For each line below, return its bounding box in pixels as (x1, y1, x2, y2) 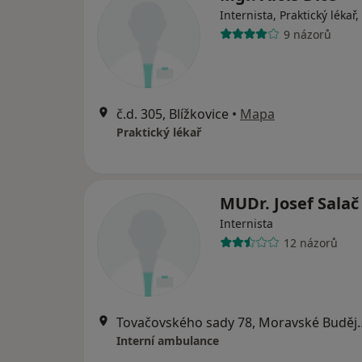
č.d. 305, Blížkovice (116, 105, 229, 123)
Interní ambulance (116, 333, 219, 348)
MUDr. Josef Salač (220, 192, 359, 214)
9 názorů (283, 26, 331, 42)
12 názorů (283, 234, 338, 250)
